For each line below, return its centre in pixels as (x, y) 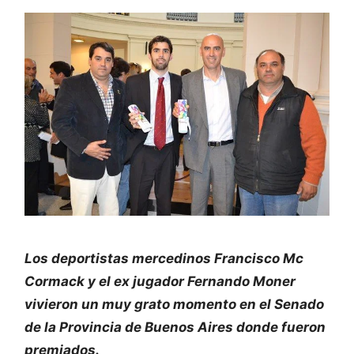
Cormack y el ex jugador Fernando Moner (160, 281)
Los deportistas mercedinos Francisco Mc (164, 258)
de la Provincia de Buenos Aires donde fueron (175, 327)
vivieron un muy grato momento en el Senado (174, 304)
